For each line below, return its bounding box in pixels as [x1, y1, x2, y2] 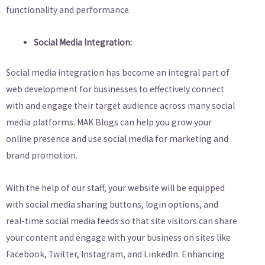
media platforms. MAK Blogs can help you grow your [6, 116, 212, 128]
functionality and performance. [6, 4, 131, 15]
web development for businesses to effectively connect [6, 83, 224, 95]
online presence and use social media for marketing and [6, 132, 228, 144]
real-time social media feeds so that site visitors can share [6, 215, 237, 227]
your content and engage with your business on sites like [6, 232, 231, 243]
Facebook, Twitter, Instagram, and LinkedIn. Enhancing [6, 248, 225, 260]
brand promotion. [6, 149, 77, 161]
